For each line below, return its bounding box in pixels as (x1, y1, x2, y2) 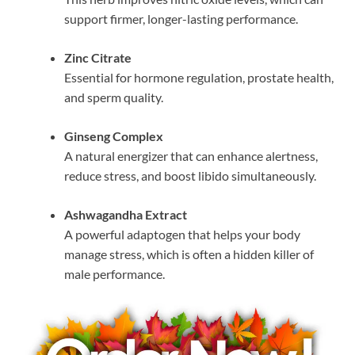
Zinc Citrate (64, 50, 132, 66)
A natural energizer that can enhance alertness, (64, 148, 318, 164)
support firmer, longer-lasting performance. (64, 11, 298, 27)
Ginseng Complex (64, 128, 163, 144)
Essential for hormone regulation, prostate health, (64, 70, 334, 86)
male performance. (64, 266, 165, 282)
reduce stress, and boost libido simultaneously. (64, 168, 316, 184)
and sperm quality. (64, 90, 163, 105)
